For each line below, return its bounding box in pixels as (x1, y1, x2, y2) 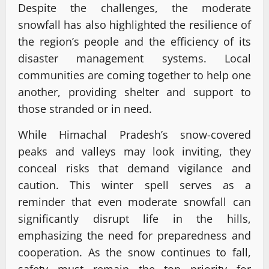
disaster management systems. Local (18, 51, 251, 66)
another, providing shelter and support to (18, 85, 251, 100)
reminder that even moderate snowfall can (18, 195, 251, 210)
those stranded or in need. (18, 101, 152, 116)
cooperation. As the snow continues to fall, (18, 245, 251, 260)
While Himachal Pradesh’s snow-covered (18, 127, 251, 142)
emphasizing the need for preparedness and (18, 228, 251, 243)
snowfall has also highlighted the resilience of (18, 17, 251, 32)
